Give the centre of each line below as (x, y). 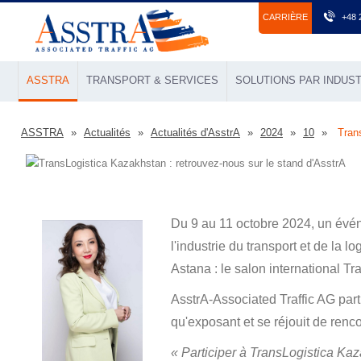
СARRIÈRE (285, 17)
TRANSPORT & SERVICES (152, 80)
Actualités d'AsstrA (195, 133)
